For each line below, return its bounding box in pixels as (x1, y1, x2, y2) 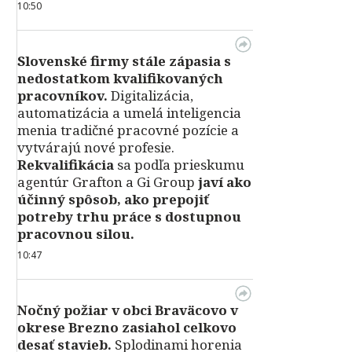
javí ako (195, 173, 251, 191)
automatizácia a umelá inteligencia (17, 104, 241, 122)
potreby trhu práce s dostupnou (17, 207, 241, 225)
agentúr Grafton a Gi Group (17, 173, 195, 191)
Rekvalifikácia (17, 156, 114, 174)
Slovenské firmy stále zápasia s (17, 52, 231, 70)
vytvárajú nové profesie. (17, 138, 174, 156)
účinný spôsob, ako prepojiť (17, 190, 209, 208)
